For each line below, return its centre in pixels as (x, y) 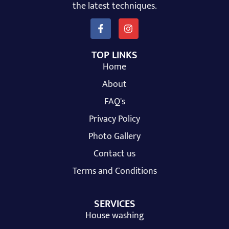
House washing (114, 216)
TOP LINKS (114, 55)
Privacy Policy (114, 119)
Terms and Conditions (114, 171)
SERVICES (114, 204)
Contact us (114, 154)
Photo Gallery (114, 137)
